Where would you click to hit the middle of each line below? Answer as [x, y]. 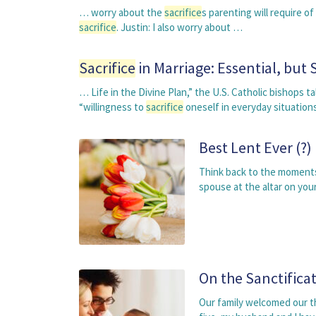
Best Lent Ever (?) [255, 147]
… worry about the [122, 12]
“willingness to [113, 107]
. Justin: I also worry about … [180, 27]
